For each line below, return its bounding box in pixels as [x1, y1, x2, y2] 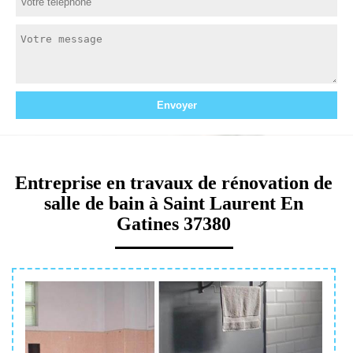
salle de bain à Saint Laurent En [44, 192, 303, 214]
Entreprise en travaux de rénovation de [15, 172, 333, 193]
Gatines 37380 [117, 213, 231, 234]
